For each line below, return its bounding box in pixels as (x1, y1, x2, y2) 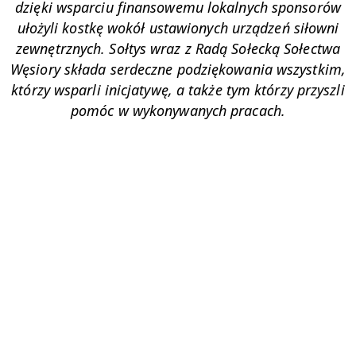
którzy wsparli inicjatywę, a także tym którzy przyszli (11, 80, 345, 100)
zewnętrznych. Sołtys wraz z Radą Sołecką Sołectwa (16, 39, 340, 59)
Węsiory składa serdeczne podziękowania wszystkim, (10, 60, 346, 79)
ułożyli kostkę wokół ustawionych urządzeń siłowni (17, 18, 339, 38)
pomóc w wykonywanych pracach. (71, 101, 285, 121)
